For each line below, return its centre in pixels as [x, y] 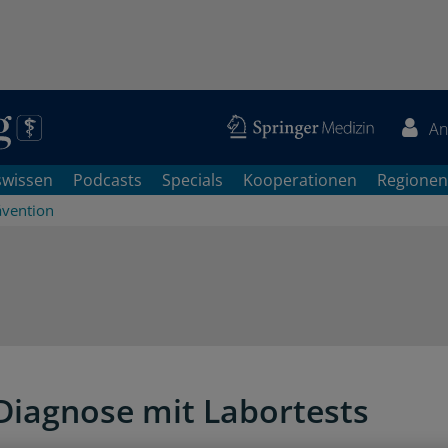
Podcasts [107, 180]
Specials [192, 180]
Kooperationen [300, 180]
